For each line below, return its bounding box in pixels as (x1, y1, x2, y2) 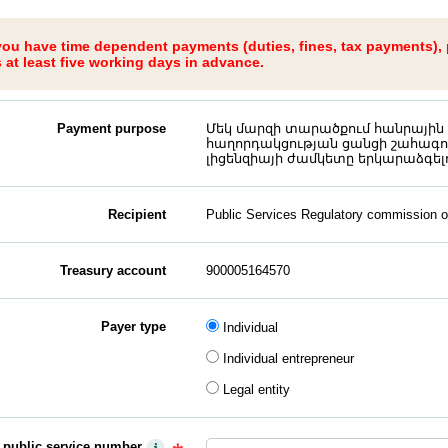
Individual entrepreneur (223, 351, 354, 366)
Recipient (108, 207, 166, 222)
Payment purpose (57, 121, 166, 136)
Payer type (101, 319, 166, 334)
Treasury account (60, 263, 166, 278)
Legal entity (223, 382, 290, 397)
